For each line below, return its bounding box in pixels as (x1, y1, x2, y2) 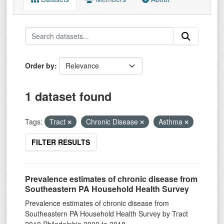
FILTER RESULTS (31, 137, 90, 147)
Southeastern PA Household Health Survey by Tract (25, 208, 188, 219)
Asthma (158, 116, 184, 127)
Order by (25, 60, 54, 71)
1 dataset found (25, 88, 111, 105)
